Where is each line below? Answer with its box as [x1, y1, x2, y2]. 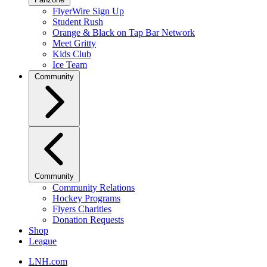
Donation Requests [52, 215, 124, 225]
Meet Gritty [52, 38, 96, 48]
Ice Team [52, 60, 87, 70]
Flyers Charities [52, 204, 111, 214]
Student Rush [52, 17, 103, 27]
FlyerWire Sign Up [52, 6, 124, 16]
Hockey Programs [52, 193, 120, 203]
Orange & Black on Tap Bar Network [52, 27, 195, 38]
